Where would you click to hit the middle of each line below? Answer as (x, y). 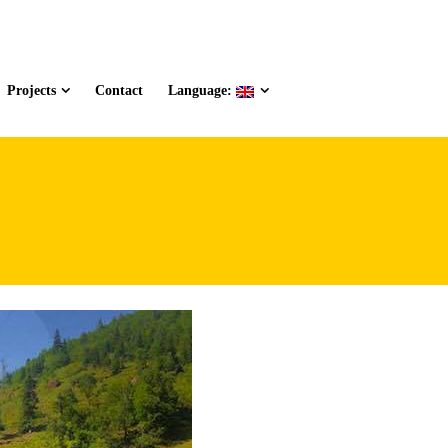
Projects (31, 90)
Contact (119, 90)
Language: (202, 90)
